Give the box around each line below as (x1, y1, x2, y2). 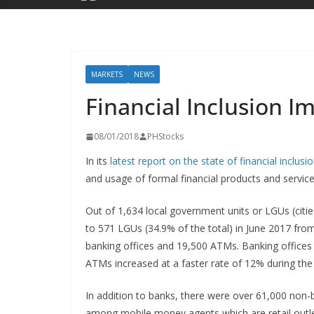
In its (86, 154, 110, 168)
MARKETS (91, 69, 123, 79)
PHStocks (147, 130, 184, 142)
